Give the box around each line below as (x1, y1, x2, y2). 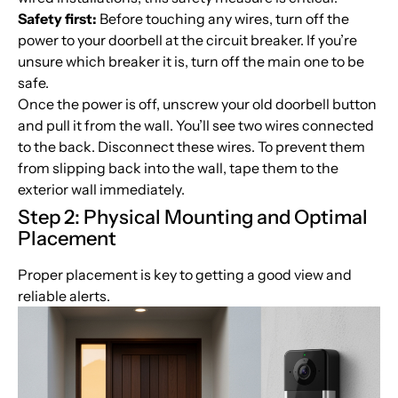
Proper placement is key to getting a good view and (18, 266, 352, 284)
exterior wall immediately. (18, 180, 185, 199)
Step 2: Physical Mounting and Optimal (18, 205, 368, 230)
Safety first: (18, 10, 97, 28)
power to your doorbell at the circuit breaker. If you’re (18, 31, 357, 50)
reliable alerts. (18, 287, 110, 306)
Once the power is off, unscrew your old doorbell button (18, 95, 377, 114)
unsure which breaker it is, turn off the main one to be (18, 52, 364, 71)
